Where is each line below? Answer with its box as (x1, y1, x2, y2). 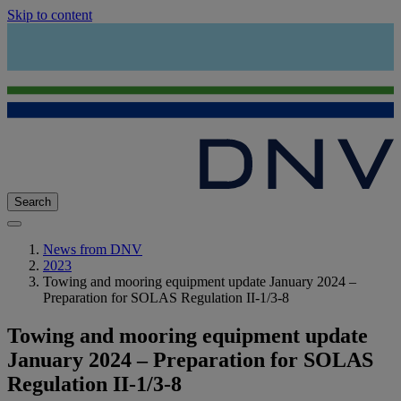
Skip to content (7, 7, 92, 22)
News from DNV (43, 242, 142, 258)
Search (14, 195, 51, 209)
